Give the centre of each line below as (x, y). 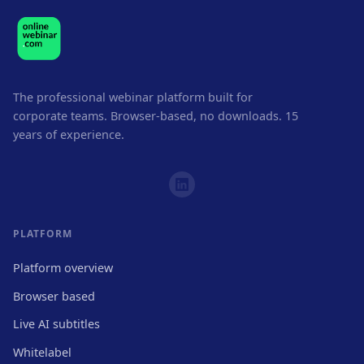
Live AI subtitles (56, 324)
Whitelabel (42, 352)
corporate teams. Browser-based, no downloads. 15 (156, 116)
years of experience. (69, 135)
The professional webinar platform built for (133, 97)
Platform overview (63, 268)
